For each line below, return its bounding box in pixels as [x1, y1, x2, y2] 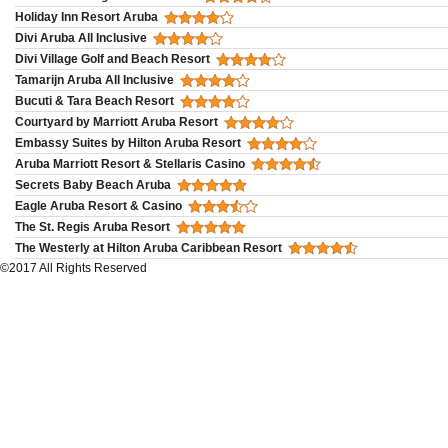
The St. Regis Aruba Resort [15, 219, 170, 234]
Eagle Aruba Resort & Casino [15, 198, 182, 213]
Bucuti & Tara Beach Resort [15, 93, 174, 108]
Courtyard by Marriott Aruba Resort [15, 114, 218, 129]
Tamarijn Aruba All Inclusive [15, 72, 174, 87]
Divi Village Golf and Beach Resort [15, 51, 210, 66]
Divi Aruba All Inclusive [15, 30, 147, 45]
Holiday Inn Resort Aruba [15, 9, 158, 24]
